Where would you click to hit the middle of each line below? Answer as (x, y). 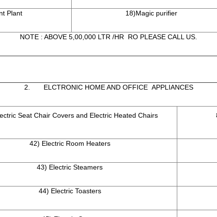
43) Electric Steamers (70, 167)
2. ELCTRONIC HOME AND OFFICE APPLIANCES (108, 87)
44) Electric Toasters (70, 191)
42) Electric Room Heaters (70, 144)
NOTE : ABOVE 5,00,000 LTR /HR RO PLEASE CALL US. (108, 37)
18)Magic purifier (151, 13)
